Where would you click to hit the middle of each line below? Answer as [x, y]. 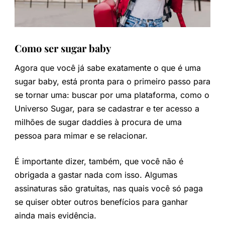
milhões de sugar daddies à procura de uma [98, 122]
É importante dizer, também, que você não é [99, 161]
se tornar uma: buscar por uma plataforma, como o [112, 95]
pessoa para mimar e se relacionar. [81, 135]
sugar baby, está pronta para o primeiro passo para [112, 81]
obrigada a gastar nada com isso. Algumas [96, 175]
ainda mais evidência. [55, 215]
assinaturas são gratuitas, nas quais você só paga [108, 188]
